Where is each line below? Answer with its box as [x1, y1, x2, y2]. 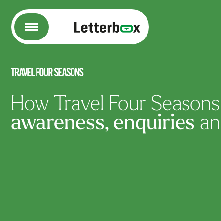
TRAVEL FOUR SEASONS [11, 65, 83, 80]
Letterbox [74, 21, 111, 29]
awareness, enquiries [11, 113, 195, 135]
